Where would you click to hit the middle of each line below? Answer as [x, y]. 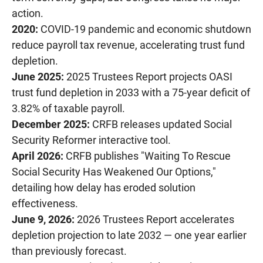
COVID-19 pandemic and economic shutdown [145, 29]
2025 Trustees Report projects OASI [148, 76]
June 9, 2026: [43, 219]
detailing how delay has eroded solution [104, 187]
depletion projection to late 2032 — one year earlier [129, 235]
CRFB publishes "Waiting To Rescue [147, 156]
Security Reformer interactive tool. [91, 140]
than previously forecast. [69, 251]
